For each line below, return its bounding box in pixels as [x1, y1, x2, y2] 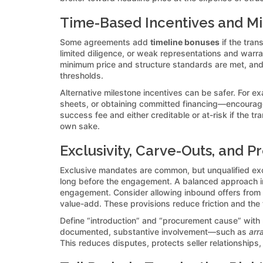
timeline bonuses [150, 36, 220, 47]
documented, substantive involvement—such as [60, 226, 249, 237]
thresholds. [60, 70, 103, 80]
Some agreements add [60, 36, 150, 47]
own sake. [60, 120, 100, 131]
